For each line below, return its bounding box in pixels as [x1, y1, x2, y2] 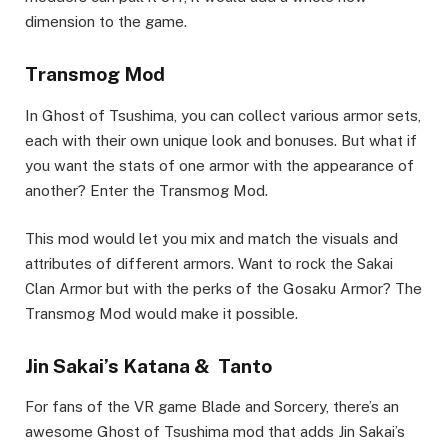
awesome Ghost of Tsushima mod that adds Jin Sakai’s [25, 423, 405, 441]
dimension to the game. [25, 13, 187, 31]
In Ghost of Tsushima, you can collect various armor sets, [25, 106, 421, 124]
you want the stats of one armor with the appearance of [25, 156, 414, 174]
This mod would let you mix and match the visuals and [25, 229, 398, 247]
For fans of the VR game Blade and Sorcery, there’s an [25, 398, 399, 416]
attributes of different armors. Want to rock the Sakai [25, 254, 393, 272]
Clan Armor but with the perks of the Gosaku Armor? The [25, 279, 422, 297]
